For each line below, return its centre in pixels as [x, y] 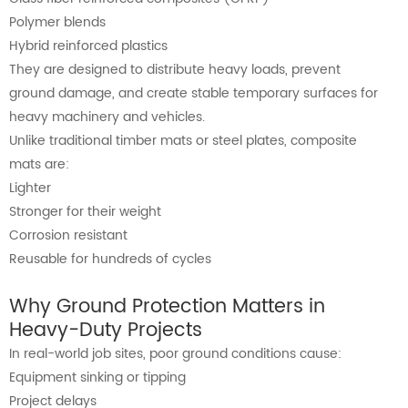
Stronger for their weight [85, 212]
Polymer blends [57, 23]
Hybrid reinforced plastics [88, 46]
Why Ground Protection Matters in [167, 307]
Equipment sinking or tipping [97, 378]
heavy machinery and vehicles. [107, 117]
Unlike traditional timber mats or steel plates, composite [183, 141]
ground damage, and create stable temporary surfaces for [194, 94]
